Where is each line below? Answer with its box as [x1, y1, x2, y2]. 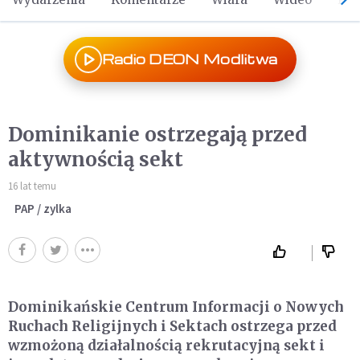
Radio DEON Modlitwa [101, 51, 278, 67]
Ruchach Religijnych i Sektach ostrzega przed [8, 317, 337, 335]
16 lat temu [8, 179, 56, 193]
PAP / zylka [14, 201, 72, 216]
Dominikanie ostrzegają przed [8, 122, 307, 147]
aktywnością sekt [8, 147, 183, 172]
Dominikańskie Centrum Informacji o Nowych [8, 298, 344, 316]
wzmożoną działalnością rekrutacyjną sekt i [8, 337, 325, 354]
